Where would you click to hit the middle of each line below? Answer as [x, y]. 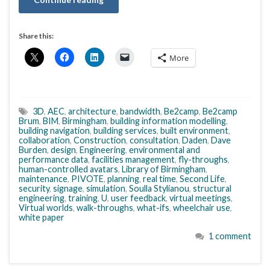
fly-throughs [203, 160]
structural [212, 189]
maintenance [43, 179]
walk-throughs [105, 208]
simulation [106, 189]
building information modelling [168, 121]
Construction [100, 140]
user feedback [138, 198]
